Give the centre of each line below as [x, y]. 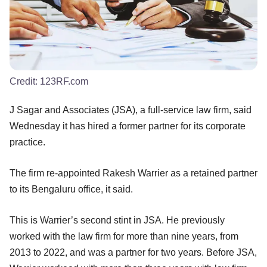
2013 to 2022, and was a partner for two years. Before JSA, [133, 252]
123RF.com [64, 81]
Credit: [25, 81]
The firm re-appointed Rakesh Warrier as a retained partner [133, 173]
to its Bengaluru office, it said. [72, 189]
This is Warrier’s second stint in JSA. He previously [117, 220]
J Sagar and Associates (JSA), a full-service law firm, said [131, 110]
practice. [29, 142]
